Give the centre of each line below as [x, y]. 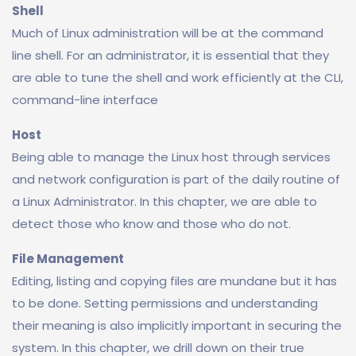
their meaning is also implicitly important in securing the [177, 325]
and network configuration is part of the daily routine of [176, 179]
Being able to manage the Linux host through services [171, 157]
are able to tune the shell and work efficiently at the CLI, [178, 77]
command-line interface [85, 100]
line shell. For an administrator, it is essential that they [170, 55]
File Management [68, 259]
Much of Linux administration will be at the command [168, 33]
